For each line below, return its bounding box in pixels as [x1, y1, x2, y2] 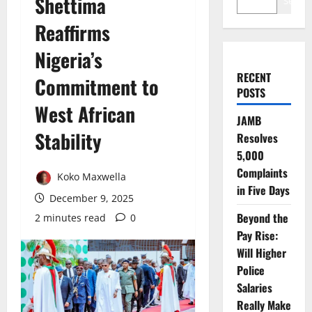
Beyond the [236, 210, 288, 226]
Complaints [236, 164, 288, 181]
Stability [35, 127, 102, 155]
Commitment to [35, 72, 159, 101]
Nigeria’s [35, 45, 102, 74]
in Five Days [236, 182, 290, 198]
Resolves [236, 130, 278, 146]
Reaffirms [35, 18, 110, 47]
